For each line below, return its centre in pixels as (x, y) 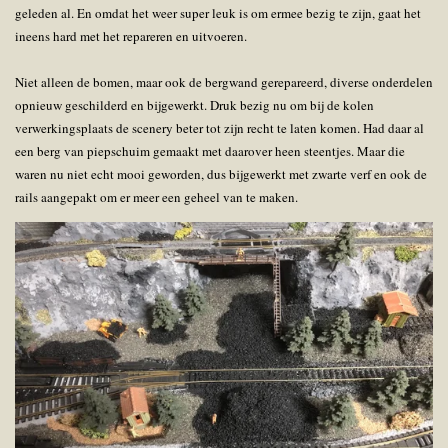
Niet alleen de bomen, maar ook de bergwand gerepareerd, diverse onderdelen (224, 81)
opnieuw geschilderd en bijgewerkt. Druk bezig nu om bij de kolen (194, 104)
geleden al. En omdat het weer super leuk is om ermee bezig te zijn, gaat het (218, 12)
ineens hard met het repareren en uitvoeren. (133, 35)
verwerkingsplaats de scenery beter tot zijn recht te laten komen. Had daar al (219, 127)
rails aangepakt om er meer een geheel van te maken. (158, 196)
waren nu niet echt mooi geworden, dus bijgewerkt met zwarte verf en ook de (221, 173)
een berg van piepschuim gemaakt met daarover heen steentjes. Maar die (210, 150)
